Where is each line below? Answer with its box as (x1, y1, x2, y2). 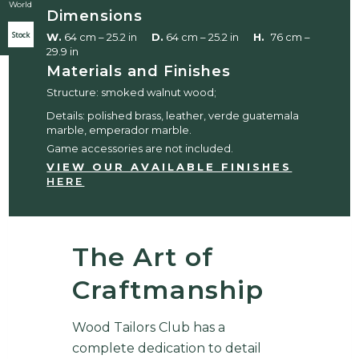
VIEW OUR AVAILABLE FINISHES (46, 160, 292, 174)
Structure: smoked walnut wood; (46, 86, 217, 99)
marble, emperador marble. (46, 123, 192, 137)
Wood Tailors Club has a (71, 320, 225, 336)
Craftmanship (71, 274, 264, 306)
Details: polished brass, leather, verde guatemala (46, 109, 300, 123)
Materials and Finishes (46, 63, 232, 81)
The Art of (71, 241, 213, 273)
